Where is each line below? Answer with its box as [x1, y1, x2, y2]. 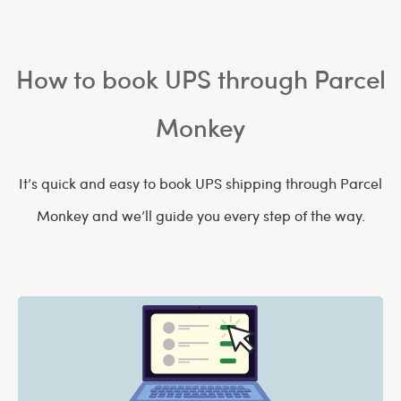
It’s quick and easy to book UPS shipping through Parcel [19, 174, 382, 192]
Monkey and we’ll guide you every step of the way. [36, 206, 365, 225]
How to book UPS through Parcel [15, 61, 386, 96]
